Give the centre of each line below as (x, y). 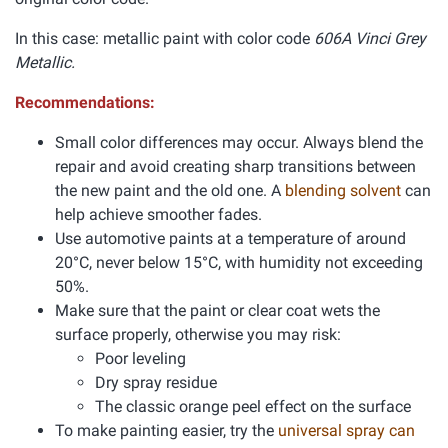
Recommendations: (85, 102)
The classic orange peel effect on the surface (253, 406)
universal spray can (346, 430)
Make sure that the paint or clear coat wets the (217, 310)
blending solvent (345, 190)
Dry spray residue (156, 382)
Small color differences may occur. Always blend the (239, 142)
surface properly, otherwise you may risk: (198, 334)
